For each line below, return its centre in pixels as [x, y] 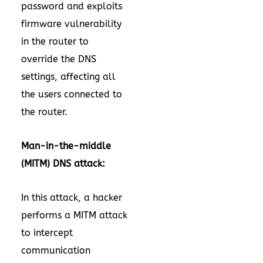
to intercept [47, 233]
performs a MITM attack [74, 215]
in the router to [55, 41]
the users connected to [72, 94]
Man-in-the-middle [66, 146]
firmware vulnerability [71, 24]
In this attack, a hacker [72, 198]
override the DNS [59, 59]
